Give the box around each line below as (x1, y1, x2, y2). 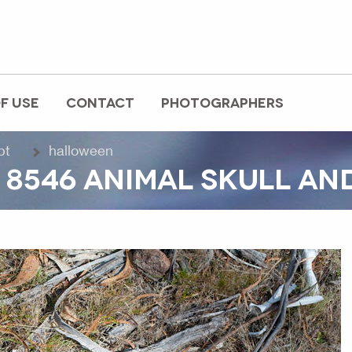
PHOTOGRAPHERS (161, 93, 284, 110)
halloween (49, 142, 113, 159)
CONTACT (66, 93, 134, 110)
